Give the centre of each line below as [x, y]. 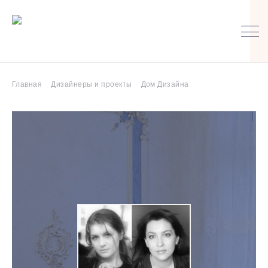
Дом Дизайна [165, 84]
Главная [27, 84]
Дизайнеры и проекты [92, 84]
